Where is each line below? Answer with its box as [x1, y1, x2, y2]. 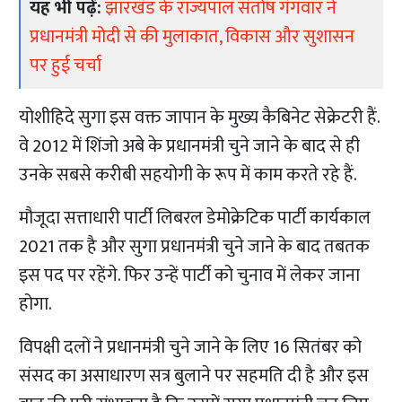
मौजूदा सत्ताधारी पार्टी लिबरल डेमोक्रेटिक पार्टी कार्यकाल [19, 203, 371, 234]
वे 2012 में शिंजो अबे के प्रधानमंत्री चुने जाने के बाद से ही [19, 131, 361, 162]
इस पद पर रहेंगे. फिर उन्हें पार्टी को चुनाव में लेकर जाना [19, 260, 361, 292]
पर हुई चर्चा [30, 50, 102, 82]
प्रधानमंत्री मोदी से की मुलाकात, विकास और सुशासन [30, 22, 355, 53]
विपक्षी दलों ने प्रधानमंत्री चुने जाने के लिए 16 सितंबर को [19, 332, 363, 363]
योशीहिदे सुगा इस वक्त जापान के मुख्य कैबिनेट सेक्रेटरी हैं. [19, 102, 380, 134]
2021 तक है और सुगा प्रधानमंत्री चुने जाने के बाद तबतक [19, 232, 371, 263]
